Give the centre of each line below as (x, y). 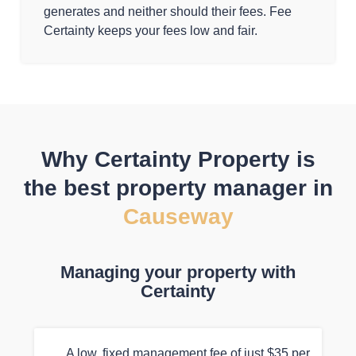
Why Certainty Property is (178, 159)
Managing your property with (178, 272)
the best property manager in (178, 188)
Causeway (178, 217)
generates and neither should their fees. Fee (168, 12)
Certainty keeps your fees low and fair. (151, 31)
